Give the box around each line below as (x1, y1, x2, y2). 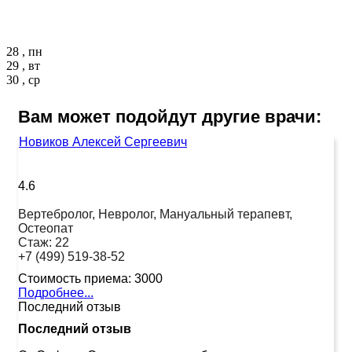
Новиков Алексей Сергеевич (19, 134, 187, 148)
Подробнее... (18, 285, 93, 299)
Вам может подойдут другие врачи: (18, 106, 321, 126)
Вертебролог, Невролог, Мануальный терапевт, (18, 207, 292, 221)
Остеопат (18, 221, 73, 235)
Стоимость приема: (18, 271, 131, 285)
